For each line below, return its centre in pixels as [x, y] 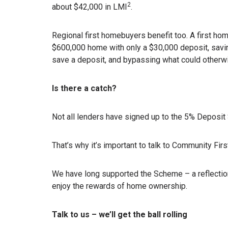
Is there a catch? [84, 88]
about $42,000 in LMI [90, 7]
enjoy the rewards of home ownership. [120, 186]
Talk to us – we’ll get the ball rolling [120, 214]
